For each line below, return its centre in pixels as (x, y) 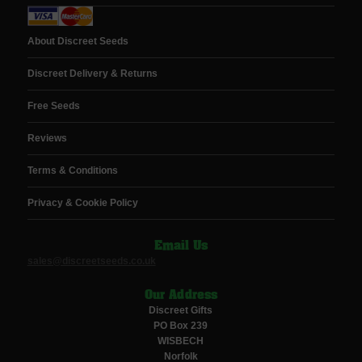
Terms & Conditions (72, 171)
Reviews (47, 139)
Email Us (181, 247)
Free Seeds (53, 106)
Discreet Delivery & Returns (92, 74)
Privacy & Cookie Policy (82, 203)
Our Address (181, 296)
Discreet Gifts (181, 311)
